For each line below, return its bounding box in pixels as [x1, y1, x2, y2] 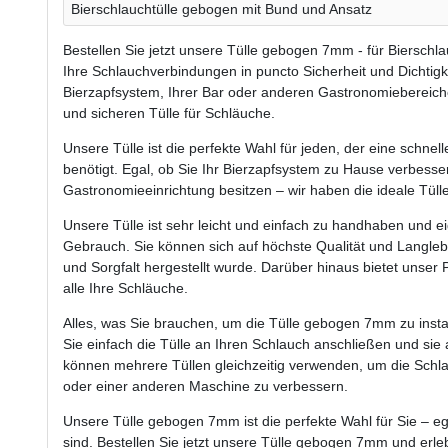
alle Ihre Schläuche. [63, 279, 188, 296]
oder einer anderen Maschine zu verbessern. [63, 377, 348, 394]
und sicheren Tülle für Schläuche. [63, 104, 275, 121]
